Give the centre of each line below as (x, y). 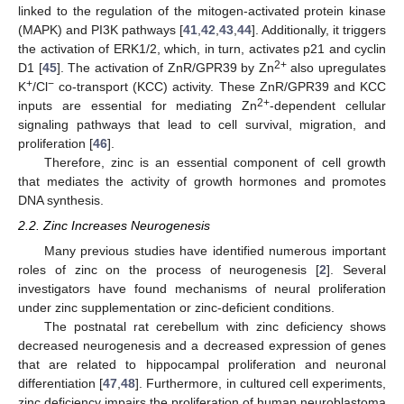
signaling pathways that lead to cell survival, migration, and (202, 124)
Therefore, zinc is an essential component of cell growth (215, 162)
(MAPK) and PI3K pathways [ (101, 29)
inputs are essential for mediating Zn (138, 105)
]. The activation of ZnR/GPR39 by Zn (165, 67)
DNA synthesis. (61, 200)
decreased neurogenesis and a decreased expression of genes (202, 346)
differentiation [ (61, 384)
